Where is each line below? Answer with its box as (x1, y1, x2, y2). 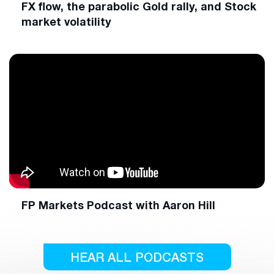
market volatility (21, 15, 111, 28)
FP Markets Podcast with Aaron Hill (21, 198, 215, 212)
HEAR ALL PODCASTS (70, 250, 204, 264)
